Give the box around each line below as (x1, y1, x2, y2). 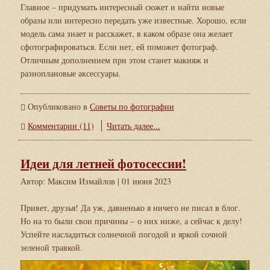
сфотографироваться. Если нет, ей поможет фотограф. (20, 40, 218, 52)
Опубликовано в (25, 100, 90, 112)
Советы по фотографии (90, 100, 174, 112)
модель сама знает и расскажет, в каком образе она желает (20, 27, 233, 39)
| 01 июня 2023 (118, 175, 171, 187)
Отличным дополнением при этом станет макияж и (20, 54, 209, 66)
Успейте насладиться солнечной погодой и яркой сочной (20, 228, 227, 240)
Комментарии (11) (28, 119, 94, 131)
